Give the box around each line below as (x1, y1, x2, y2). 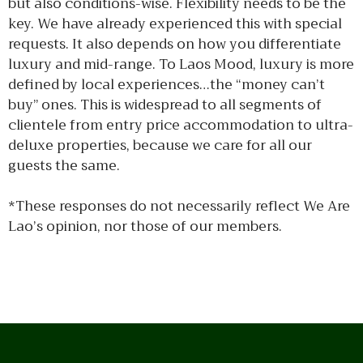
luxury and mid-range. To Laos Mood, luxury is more (8, 52, 354, 76)
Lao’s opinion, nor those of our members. (8, 215, 282, 238)
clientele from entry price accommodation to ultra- (8, 113, 353, 137)
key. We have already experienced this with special (8, 11, 342, 36)
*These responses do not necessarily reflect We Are (8, 194, 350, 218)
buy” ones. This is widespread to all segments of (8, 92, 322, 117)
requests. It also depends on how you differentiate (8, 32, 341, 56)
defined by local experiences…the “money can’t (8, 72, 325, 96)
